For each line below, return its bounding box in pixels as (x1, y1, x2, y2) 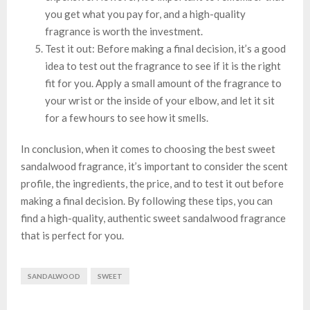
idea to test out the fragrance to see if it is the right (45, 59, 281, 72)
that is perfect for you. (21, 228, 124, 241)
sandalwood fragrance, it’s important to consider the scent (21, 159, 288, 172)
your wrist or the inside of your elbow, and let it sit (45, 93, 275, 107)
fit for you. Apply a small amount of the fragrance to (45, 76, 282, 89)
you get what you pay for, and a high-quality (45, 7, 246, 20)
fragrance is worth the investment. (45, 24, 203, 37)
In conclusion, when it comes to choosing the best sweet (21, 142, 275, 155)
